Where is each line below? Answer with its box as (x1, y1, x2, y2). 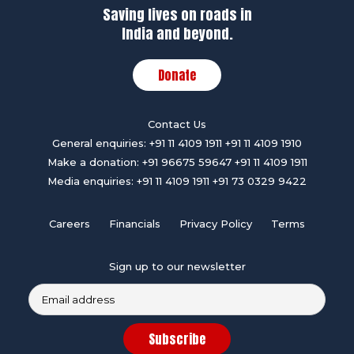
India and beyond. (121, 23, 233, 45)
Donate (158, 66, 196, 85)
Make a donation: (47, 156, 139, 169)
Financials (109, 217, 160, 231)
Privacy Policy (179, 217, 252, 231)
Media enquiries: (47, 175, 134, 188)
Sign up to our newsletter (108, 260, 246, 273)
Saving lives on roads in (102, 4, 252, 26)
